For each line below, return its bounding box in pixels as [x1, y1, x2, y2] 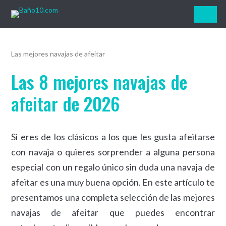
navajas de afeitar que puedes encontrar [11, 207, 215, 218]
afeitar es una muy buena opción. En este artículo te [11, 177, 215, 188]
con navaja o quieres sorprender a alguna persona [11, 146, 215, 157]
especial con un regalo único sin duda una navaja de [11, 161, 215, 173]
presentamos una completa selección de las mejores [11, 192, 215, 203]
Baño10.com [11, 18, 130, 43]
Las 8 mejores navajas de [11, 68, 188, 95]
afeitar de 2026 [11, 90, 120, 117]
